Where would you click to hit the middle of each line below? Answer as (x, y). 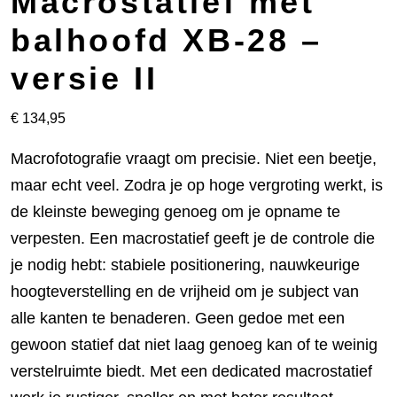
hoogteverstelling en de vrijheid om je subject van (185, 292)
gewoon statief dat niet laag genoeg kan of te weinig (194, 345)
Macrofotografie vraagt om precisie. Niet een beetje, (194, 159)
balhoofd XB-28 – (167, 41)
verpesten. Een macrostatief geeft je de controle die (193, 239)
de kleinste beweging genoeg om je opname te (175, 212)
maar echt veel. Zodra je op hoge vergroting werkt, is (197, 186)
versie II (85, 79)
